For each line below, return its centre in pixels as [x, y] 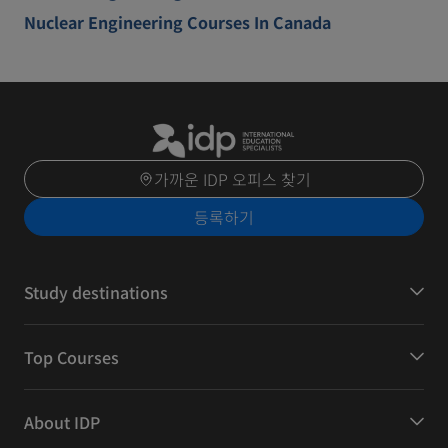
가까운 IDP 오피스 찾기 [232, 178]
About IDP [62, 421]
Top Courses [71, 356]
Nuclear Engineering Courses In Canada [177, 21]
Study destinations [96, 291]
